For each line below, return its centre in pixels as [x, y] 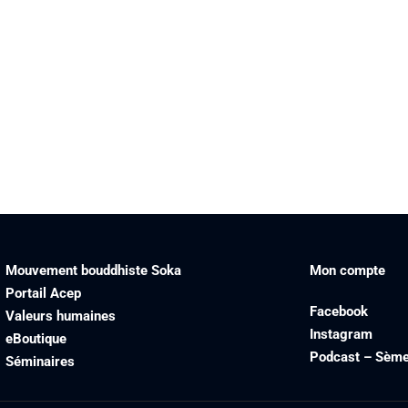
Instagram [341, 334]
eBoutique [36, 338]
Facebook [338, 311]
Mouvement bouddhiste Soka [93, 270]
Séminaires [40, 361]
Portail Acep [43, 293]
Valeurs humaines [60, 316]
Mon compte [347, 270]
